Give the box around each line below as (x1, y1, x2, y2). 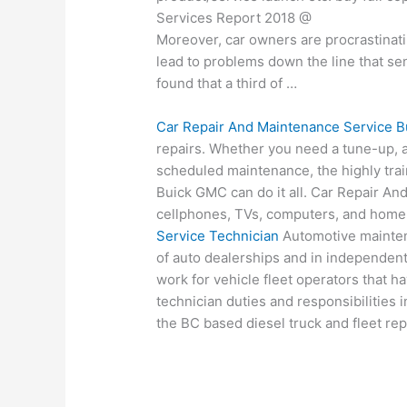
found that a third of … (156, 74, 298, 93)
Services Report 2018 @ (156, 9, 313, 27)
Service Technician (156, 227, 280, 245)
